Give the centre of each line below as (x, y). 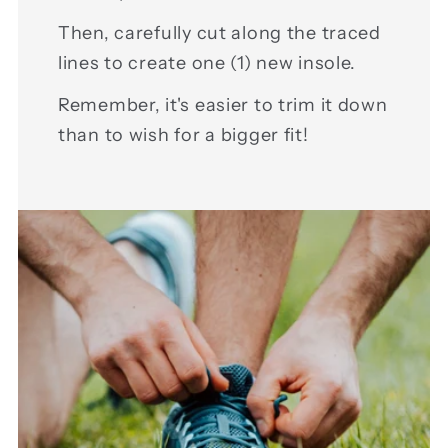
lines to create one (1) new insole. (207, 63)
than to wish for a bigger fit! (183, 135)
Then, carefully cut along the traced (219, 33)
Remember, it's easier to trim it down (223, 105)
